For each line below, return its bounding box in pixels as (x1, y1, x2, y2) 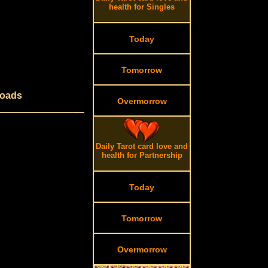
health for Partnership (101, 151, 182, 160)
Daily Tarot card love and (96, 142, 188, 151)
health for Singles (109, 2, 175, 11)
